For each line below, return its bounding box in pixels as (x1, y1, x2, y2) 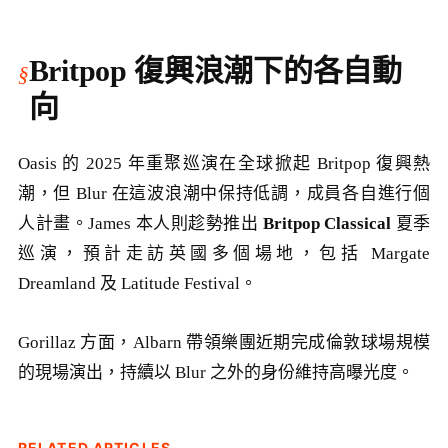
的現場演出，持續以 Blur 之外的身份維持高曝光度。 (18, 363, 414, 383)
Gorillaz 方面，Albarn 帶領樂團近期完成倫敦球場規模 (18, 333, 430, 353)
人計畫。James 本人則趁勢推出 (18, 213, 263, 233)
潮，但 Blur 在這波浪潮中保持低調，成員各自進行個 (18, 183, 430, 203)
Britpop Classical (262, 213, 391, 233)
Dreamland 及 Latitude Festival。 (18, 273, 257, 293)
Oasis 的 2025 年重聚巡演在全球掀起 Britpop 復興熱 (18, 153, 430, 173)
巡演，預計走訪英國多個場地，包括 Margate (18, 243, 430, 263)
